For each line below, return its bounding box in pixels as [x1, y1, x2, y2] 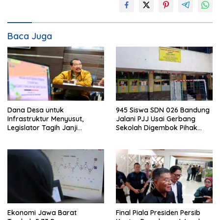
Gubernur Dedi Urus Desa [7, 132, 90, 141]
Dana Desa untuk [7, 105, 64, 114]
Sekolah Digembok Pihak [116, 123, 197, 132]
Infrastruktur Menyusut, [7, 114, 83, 123]
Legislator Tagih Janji [7, 123, 78, 132]
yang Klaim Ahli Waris [116, 132, 187, 141]
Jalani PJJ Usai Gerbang [116, 114, 195, 123]
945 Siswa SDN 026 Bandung [116, 105, 210, 114]
